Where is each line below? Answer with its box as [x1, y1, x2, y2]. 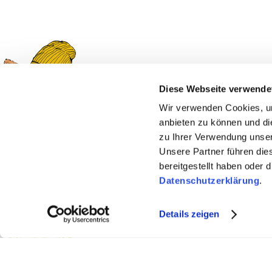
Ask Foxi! [90, 99, 128, 114]
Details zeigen [159, 209, 220, 219]
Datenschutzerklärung [159, 175, 260, 186]
